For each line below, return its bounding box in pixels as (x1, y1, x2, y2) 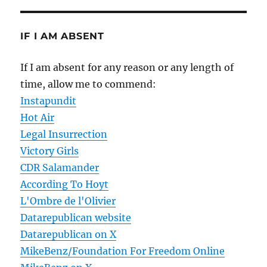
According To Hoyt (20, 178, 109, 191)
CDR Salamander (20, 162, 100, 174)
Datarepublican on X (20, 228, 117, 241)
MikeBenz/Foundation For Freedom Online (20, 245, 225, 257)
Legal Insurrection (20, 128, 108, 141)
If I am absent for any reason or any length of (20, 61, 234, 74)
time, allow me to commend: (20, 78, 157, 91)
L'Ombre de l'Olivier (20, 195, 116, 207)
